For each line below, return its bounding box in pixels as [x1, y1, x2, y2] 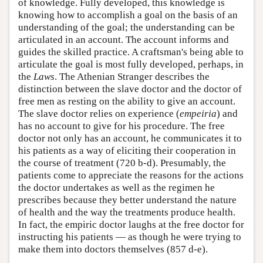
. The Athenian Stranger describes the [55, 71, 210, 82]
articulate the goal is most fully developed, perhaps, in [18, 59, 244, 70]
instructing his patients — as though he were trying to [18, 231, 241, 242]
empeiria [180, 108, 217, 119]
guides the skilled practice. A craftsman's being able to [18, 46, 244, 58]
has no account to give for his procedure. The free [18, 120, 225, 131]
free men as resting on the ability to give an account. [18, 96, 235, 107]
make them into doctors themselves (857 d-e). [18, 244, 208, 255]
